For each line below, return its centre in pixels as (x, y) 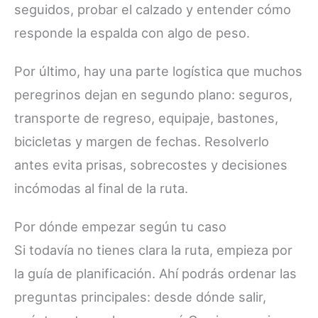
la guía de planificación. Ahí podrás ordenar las (155, 273)
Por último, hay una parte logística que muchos (158, 71)
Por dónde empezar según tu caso (120, 226)
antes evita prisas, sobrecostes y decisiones (151, 165)
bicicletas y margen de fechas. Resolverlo (142, 142)
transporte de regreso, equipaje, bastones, (146, 118)
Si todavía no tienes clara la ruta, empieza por (153, 250)
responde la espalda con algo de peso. (132, 33)
